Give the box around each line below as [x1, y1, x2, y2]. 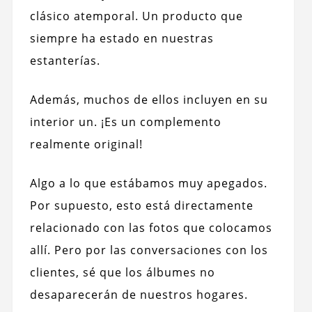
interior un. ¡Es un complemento [29, 114, 221, 130]
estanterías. [29, 53, 100, 69]
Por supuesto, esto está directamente [29, 198, 253, 214]
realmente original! [29, 136, 143, 153]
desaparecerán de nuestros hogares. [29, 287, 248, 303]
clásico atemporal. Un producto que [29, 8, 243, 24]
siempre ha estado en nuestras [29, 31, 214, 47]
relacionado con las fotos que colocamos [29, 220, 272, 236]
